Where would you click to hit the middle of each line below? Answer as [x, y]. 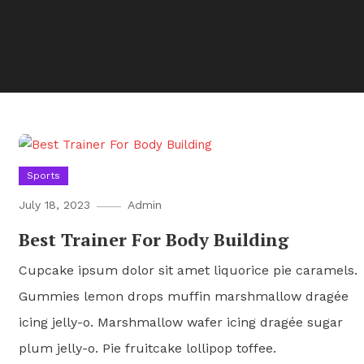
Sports [43, 175]
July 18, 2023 [54, 204]
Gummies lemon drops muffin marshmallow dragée [183, 296]
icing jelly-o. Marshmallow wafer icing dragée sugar [180, 322]
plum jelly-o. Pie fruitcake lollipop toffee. [147, 348]
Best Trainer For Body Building [153, 239]
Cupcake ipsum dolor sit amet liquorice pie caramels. [188, 270]
